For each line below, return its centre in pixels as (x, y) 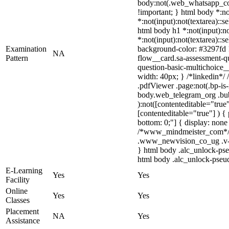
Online (17, 191)
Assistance (23, 221)
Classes (18, 200)
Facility (18, 180)
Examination (26, 49)
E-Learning (24, 170)
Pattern (17, 58)
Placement (22, 211)
